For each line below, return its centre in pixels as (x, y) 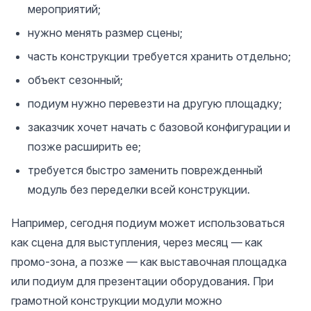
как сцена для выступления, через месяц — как (137, 242)
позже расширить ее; (84, 146)
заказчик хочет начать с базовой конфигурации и (159, 127)
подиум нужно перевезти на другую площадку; (155, 103)
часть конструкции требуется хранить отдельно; (159, 56)
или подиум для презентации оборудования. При (142, 281)
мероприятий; (64, 9)
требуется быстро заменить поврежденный (145, 170)
